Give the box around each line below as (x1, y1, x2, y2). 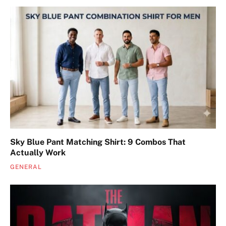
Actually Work (10, 148, 66, 158)
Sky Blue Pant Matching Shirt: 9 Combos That (10, 137, 186, 147)
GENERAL (10, 163, 42, 171)
